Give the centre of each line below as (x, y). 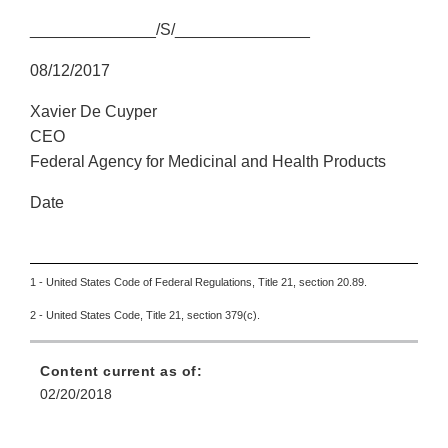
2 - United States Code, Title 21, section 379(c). (145, 315)
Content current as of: (121, 371)
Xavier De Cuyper (93, 112)
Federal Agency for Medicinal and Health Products (208, 162)
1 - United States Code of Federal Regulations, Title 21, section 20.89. (198, 282)
